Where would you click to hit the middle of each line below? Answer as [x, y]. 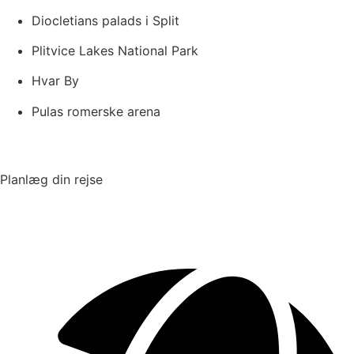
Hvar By [55, 81]
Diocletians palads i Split [105, 20]
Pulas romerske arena [96, 111]
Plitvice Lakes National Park [115, 51]
